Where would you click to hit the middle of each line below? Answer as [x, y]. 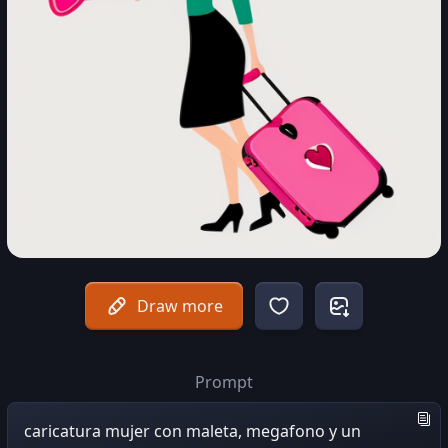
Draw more [180, 306]
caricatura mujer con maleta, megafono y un [192, 431]
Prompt [224, 382]
